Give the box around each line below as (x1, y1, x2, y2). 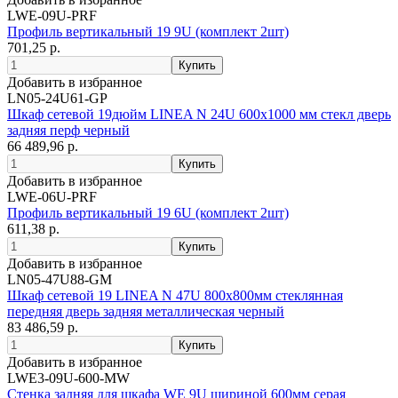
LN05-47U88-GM (7, 272, 112, 288)
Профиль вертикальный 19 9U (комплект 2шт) (7, 24, 289, 40)
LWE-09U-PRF (7, 8, 97, 24)
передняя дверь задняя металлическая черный (7, 304, 284, 320)
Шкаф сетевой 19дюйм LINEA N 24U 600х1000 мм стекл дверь (7, 107, 391, 123)
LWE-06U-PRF (7, 189, 97, 205)
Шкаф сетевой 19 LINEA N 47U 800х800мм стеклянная (7, 288, 343, 304)
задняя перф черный (7, 123, 130, 139)
